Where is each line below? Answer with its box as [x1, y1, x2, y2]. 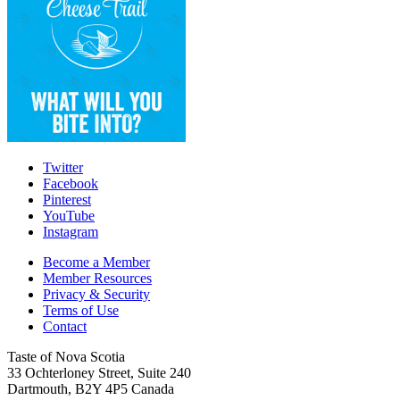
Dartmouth [7, 381, 68, 397]
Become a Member [43, 254, 150, 271]
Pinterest [43, 192, 91, 208]
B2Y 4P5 [75, 381, 128, 397]
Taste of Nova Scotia [7, 349, 125, 365]
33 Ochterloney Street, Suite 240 [7, 365, 191, 381]
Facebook [43, 176, 98, 192]
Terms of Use [43, 303, 119, 319]
